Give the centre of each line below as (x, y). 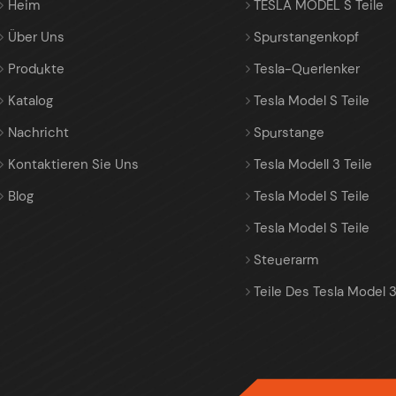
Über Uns (36, 38)
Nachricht (38, 133)
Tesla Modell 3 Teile (313, 165)
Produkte (36, 69)
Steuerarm (286, 260)
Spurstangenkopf (307, 38)
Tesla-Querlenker (307, 69)
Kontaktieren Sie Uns (73, 165)
